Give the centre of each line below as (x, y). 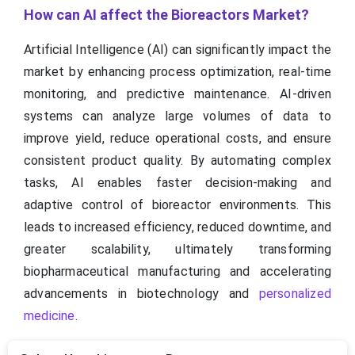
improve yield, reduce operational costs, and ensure (177, 139)
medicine (50, 316)
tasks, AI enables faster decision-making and (177, 183)
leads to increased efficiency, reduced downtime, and (177, 227)
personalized (295, 294)
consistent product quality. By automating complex (177, 161)
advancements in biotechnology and (141, 294)
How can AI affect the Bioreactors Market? (166, 15)
